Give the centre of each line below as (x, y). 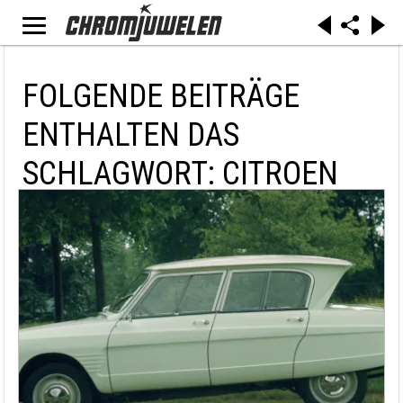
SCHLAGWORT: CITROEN (180, 174)
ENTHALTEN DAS (131, 135)
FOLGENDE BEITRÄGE (161, 96)
